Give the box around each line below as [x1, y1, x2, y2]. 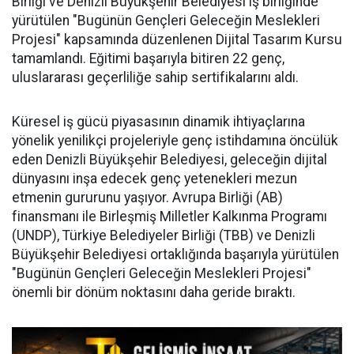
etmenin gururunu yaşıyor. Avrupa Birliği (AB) [12, 190, 283, 205]
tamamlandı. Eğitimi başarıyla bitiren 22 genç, [12, 51, 284, 66]
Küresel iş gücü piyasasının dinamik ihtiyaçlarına [12, 114, 305, 130]
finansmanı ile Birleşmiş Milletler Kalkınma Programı [12, 209, 327, 224]
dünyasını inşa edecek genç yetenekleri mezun [12, 171, 297, 186]
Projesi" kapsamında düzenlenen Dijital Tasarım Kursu [12, 32, 342, 47]
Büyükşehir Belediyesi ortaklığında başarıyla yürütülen [12, 247, 339, 262]
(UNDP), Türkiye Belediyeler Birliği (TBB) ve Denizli [12, 228, 315, 243]
